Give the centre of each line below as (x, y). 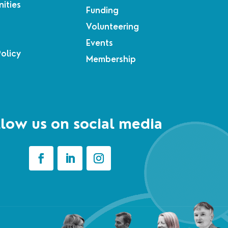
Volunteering (112, 27)
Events (99, 43)
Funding (102, 11)
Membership (111, 60)
